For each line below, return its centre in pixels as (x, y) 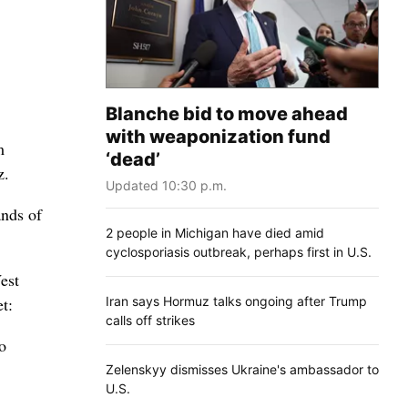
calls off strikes (150, 320)
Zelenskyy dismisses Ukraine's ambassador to (242, 369)
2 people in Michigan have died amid (215, 232)
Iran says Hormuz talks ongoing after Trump (236, 301)
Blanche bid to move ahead (227, 113)
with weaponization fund (218, 136)
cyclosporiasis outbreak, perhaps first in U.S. (239, 251)
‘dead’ (133, 159)
